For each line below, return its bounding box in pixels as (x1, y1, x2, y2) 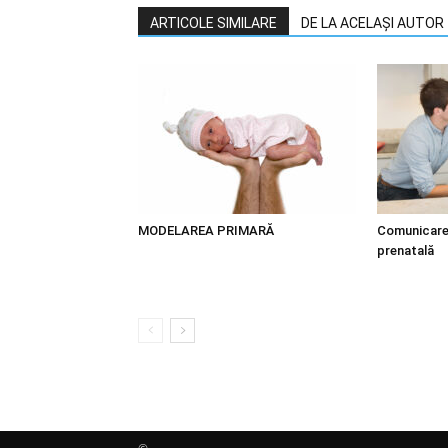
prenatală (377, 243, 434, 258)
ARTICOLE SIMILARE (150, 15, 277, 31)
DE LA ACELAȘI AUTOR (301, 15, 444, 31)
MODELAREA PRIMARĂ (138, 223, 274, 238)
